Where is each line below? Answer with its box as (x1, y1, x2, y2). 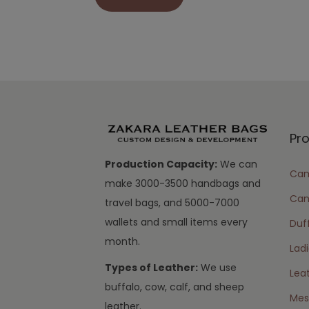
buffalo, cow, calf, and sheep (105, 279, 244, 294)
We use (198, 260, 237, 275)
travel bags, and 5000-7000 (105, 195, 239, 210)
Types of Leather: (105, 260, 198, 275)
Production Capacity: (105, 157, 217, 171)
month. (105, 234, 140, 248)
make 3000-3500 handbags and (105, 176, 261, 190)
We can (217, 157, 257, 171)
